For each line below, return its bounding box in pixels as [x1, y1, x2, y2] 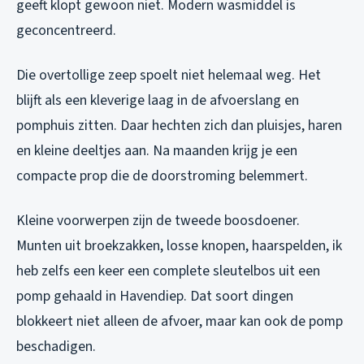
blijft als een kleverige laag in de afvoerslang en [16, 90, 299, 111]
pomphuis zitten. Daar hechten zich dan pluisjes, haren [16, 115, 342, 136]
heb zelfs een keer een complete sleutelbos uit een [16, 261, 320, 282]
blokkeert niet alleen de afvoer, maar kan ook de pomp [16, 311, 343, 332]
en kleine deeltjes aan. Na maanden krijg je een [16, 141, 297, 162]
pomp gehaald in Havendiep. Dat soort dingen [16, 286, 293, 307]
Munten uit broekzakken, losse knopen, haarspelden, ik [16, 236, 342, 257]
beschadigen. [16, 336, 96, 357]
